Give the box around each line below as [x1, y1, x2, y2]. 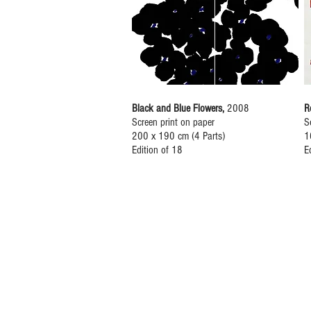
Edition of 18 [132, 144, 183, 156]
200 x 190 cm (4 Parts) [132, 130, 225, 142]
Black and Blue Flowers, [132, 102, 227, 115]
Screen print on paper [132, 116, 215, 128]
